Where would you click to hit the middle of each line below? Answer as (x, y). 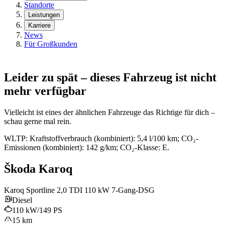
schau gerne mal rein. (38, 122)
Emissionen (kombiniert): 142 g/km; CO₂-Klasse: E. (87, 148)
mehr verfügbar (45, 91)
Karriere (39, 26)
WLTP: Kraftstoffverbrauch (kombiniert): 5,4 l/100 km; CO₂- (101, 139)
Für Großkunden (51, 44)
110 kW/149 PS (37, 210)
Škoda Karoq (38, 168)
